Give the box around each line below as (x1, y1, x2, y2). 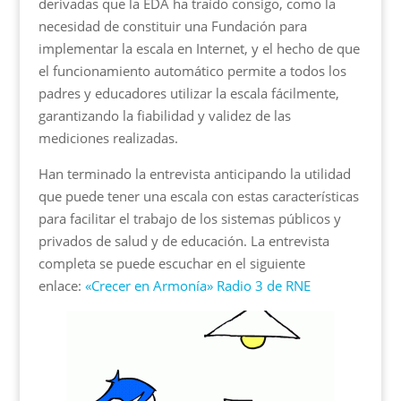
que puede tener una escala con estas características (38, 187, 359, 206)
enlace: (38, 277, 85, 295)
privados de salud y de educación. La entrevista (38, 232, 329, 251)
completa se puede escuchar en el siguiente (38, 254, 305, 273)
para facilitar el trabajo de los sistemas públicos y (38, 209, 341, 228)
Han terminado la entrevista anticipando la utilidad (38, 165, 351, 183)
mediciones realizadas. (38, 129, 178, 148)
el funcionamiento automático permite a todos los (38, 62, 346, 81)
